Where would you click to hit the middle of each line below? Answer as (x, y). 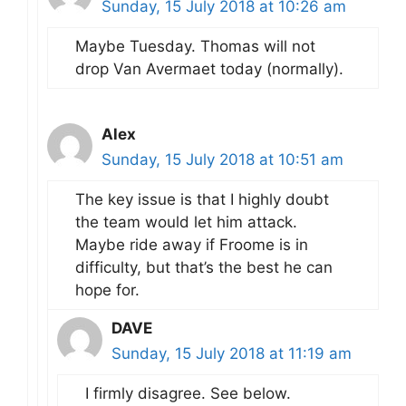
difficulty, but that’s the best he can (204, 267)
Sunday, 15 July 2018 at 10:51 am (222, 159)
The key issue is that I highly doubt (202, 199)
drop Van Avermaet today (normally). (209, 69)
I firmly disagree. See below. (188, 393)
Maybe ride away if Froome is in (192, 245)
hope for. (107, 290)
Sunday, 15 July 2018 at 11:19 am (232, 353)
